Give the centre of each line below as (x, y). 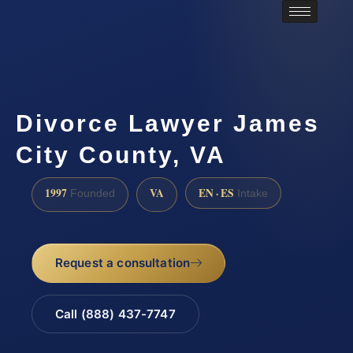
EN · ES (216, 193)
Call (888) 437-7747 (115, 314)
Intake (251, 193)
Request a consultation (123, 263)
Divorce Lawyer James (168, 124)
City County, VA (121, 155)
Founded (91, 193)
